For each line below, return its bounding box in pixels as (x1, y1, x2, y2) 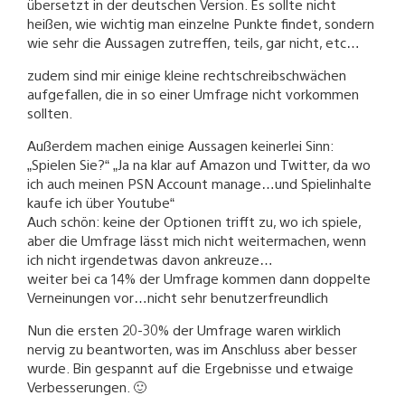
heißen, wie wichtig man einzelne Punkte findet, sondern (27, 14, 374, 32)
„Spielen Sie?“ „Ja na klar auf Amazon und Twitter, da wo (27, 155, 371, 173)
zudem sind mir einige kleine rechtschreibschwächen (27, 65, 346, 83)
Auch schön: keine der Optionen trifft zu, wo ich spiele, (27, 212, 361, 230)
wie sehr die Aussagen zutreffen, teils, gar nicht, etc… (27, 33, 360, 51)
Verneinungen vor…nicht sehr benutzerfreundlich (27, 287, 328, 306)
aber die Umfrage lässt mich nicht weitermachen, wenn (27, 231, 366, 249)
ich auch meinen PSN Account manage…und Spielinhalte (27, 174, 372, 192)
